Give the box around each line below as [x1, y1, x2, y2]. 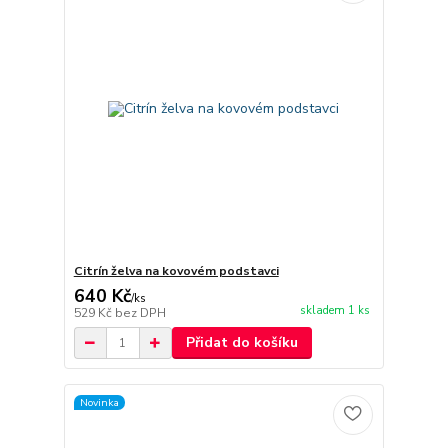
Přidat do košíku [185, 333, 298, 353]
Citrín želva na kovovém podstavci [73, 263, 279, 280]
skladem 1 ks [299, 303, 370, 319]
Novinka [79, 394, 119, 410]
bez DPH [114, 305, 166, 322]
